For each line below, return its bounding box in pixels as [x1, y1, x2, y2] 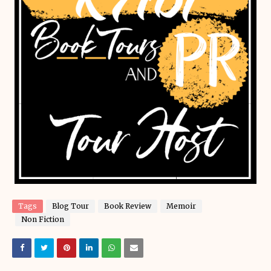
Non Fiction [21, 215, 64, 224]
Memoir [166, 201, 196, 211]
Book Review [104, 201, 151, 211]
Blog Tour [52, 201, 89, 211]
